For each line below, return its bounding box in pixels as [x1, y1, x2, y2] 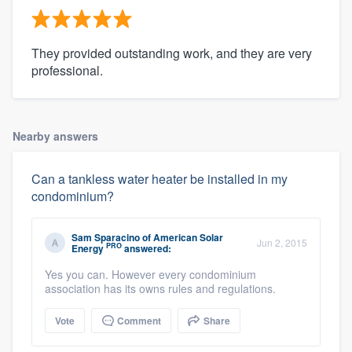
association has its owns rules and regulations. [45, 280, 276, 296]
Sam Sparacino [71, 229, 140, 244]
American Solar [153, 229, 223, 244]
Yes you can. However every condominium [45, 266, 256, 282]
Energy [71, 240, 104, 255]
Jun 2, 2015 [257, 235, 307, 249]
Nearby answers [13, 127, 98, 144]
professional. [31, 60, 103, 79]
